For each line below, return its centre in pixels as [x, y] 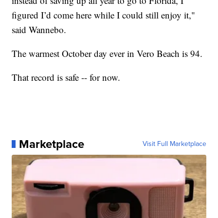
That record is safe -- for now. [66, 77]
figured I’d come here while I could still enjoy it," [104, 15]
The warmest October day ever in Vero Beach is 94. [107, 53]
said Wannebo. [39, 29]
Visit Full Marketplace [174, 144]
